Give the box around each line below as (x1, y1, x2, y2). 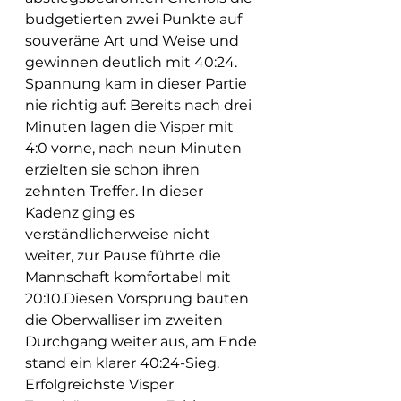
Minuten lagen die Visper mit (25, 117, 237, 135)
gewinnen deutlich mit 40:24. (25, 53, 241, 71)
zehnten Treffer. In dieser (25, 182, 207, 200)
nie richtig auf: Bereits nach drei (25, 96, 255, 114)
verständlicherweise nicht (25, 225, 214, 243)
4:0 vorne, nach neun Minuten (25, 139, 245, 157)
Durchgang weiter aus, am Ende (25, 332, 260, 350)
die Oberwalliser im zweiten (25, 311, 226, 328)
